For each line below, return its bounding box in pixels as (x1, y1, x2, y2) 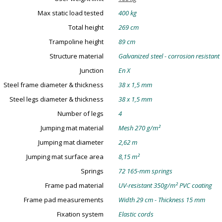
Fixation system (57, 210, 104, 219)
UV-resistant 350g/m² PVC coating (118, 181, 212, 190)
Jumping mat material (41, 123, 104, 132)
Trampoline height (49, 37, 104, 46)
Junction (80, 66, 104, 75)
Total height (68, 23, 104, 32)
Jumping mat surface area (26, 152, 104, 161)
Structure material (50, 52, 104, 60)
